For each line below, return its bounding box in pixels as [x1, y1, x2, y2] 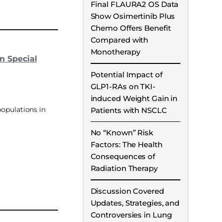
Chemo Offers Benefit [90, 23, 171, 33]
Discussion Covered [90, 186, 164, 196]
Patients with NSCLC [90, 105, 167, 115]
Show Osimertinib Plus [90, 11, 175, 21]
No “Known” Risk [90, 128, 154, 138]
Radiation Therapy [90, 164, 158, 173]
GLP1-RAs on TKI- [90, 81, 156, 91]
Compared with [90, 35, 149, 45]
